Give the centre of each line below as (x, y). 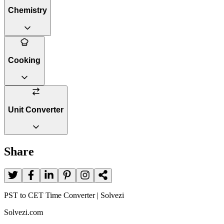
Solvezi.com (23, 212)
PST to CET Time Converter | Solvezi (64, 195)
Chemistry (27, 10)
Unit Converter (36, 109)
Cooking (24, 60)
